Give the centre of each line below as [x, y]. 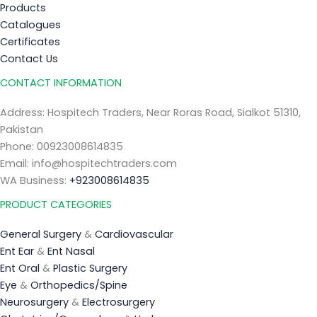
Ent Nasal [71, 251]
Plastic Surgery [90, 268]
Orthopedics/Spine [79, 285]
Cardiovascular [134, 234]
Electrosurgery [119, 302]
